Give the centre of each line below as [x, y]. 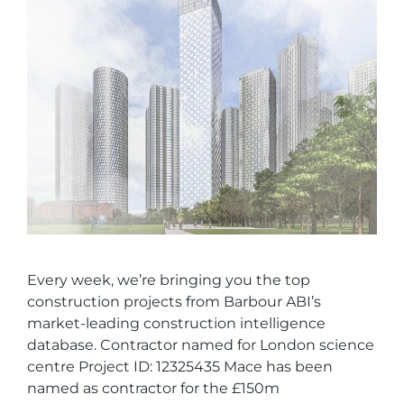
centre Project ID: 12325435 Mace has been [180, 367]
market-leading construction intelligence [176, 324]
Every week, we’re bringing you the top [169, 280]
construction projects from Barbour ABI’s [174, 302]
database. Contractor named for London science [201, 345]
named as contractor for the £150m [153, 389]
